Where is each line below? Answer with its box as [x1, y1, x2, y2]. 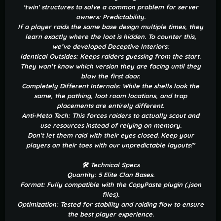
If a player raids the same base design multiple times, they [18, 23, 203, 31]
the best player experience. [67, 210, 154, 219]
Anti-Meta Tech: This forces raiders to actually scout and [22, 111, 199, 120]
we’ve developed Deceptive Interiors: [52, 42, 169, 51]
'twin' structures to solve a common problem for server [23, 3, 198, 11]
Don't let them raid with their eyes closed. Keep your [27, 131, 194, 140]
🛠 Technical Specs [81, 161, 140, 169]
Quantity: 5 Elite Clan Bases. [67, 171, 154, 179]
